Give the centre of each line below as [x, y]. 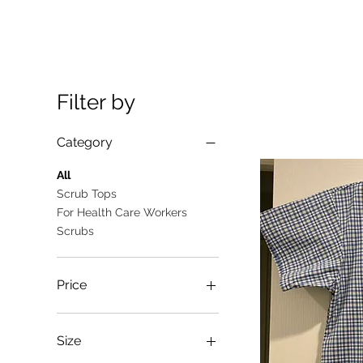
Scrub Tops [87, 193]
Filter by [96, 102]
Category [85, 142]
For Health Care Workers [122, 212]
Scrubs [75, 231]
